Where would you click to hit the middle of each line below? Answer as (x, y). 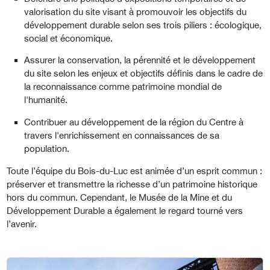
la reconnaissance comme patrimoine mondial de (123, 87)
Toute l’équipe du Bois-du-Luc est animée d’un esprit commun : (134, 171)
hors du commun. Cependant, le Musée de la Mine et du (119, 197)
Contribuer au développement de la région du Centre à (134, 122)
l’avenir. (22, 224)
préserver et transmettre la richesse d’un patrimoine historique (132, 184)
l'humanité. (46, 100)
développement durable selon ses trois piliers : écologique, (143, 25)
